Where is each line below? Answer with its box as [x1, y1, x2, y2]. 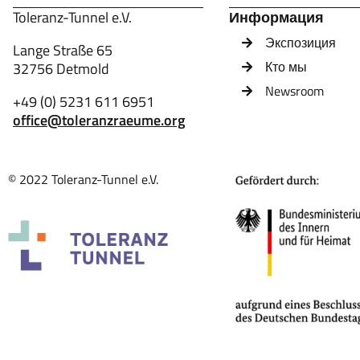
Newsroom [264, 81, 324, 101]
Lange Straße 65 [13, 39, 112, 62]
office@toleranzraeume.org [13, 109, 185, 132]
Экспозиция [264, 33, 336, 53]
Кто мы [264, 57, 307, 77]
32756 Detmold [13, 58, 109, 80]
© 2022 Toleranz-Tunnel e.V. [8, 170, 158, 190]
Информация [228, 6, 324, 29]
